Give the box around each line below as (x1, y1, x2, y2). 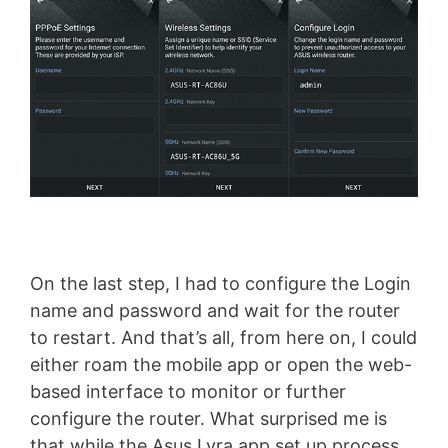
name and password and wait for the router (30, 300, 400, 322)
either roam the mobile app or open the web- (30, 354, 412, 376)
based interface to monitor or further (30, 381, 346, 403)
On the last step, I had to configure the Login (30, 273, 411, 295)
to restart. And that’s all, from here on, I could (30, 327, 417, 349)
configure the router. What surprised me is (30, 408, 387, 430)
